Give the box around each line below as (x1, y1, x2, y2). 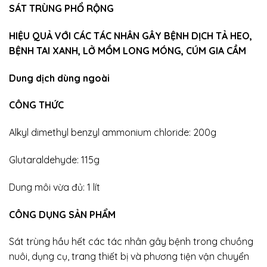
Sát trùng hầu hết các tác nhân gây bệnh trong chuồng (9, 235, 253, 248)
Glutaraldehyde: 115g (9, 153, 100, 166)
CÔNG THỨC (9, 99, 64, 111)
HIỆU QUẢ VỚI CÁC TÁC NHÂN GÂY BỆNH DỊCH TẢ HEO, (9, 29, 252, 42)
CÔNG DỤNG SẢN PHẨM (9, 208, 116, 221)
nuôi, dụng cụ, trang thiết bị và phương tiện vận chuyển (9, 250, 249, 263)
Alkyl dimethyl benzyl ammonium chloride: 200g (9, 126, 216, 139)
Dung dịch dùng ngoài (9, 72, 110, 84)
